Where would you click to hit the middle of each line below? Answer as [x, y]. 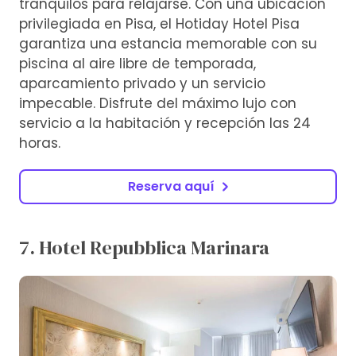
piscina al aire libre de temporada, [137, 63]
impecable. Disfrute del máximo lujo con [158, 103]
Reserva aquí [171, 186]
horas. [40, 143]
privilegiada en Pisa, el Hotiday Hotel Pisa [159, 23]
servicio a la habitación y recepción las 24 [165, 123]
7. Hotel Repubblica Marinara [144, 247]
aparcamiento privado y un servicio [142, 83]
